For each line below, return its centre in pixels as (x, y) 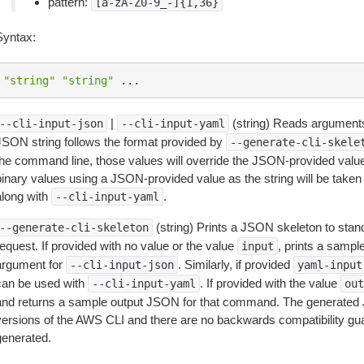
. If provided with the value (270, 283)
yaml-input (329, 265)
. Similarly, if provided (235, 264)
